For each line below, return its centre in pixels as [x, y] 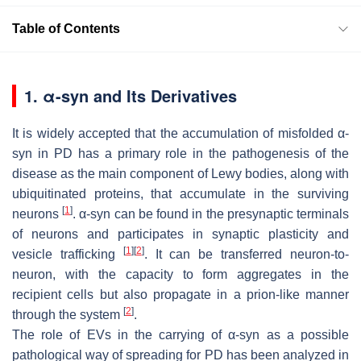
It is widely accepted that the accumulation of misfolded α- [180, 133]
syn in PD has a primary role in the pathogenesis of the [180, 153]
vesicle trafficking [68, 254]
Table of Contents [66, 28]
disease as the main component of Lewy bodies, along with [180, 173]
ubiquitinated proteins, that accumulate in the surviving [180, 193]
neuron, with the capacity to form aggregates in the [180, 274]
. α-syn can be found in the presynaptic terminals [211, 214]
